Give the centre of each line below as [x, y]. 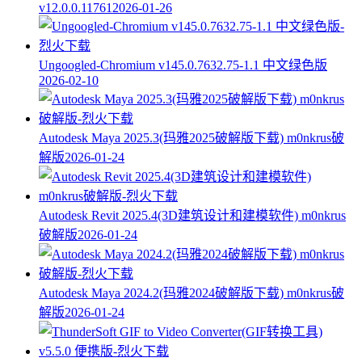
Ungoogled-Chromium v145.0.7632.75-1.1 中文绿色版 [183, 65]
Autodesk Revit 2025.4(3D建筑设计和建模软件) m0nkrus [192, 215]
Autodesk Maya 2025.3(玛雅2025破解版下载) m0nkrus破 [192, 137]
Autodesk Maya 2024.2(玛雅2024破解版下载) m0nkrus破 [192, 293]
